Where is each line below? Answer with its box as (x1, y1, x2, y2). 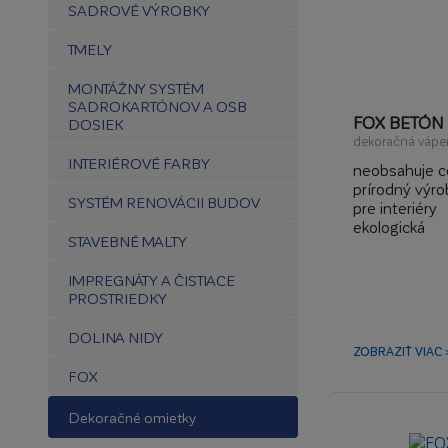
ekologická (352, 217, 425, 236)
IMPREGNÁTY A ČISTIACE (68, 271, 235, 289)
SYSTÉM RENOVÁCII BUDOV (68, 193, 260, 211)
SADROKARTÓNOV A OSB (68, 97, 247, 115)
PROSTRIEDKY (68, 289, 167, 307)
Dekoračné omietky (68, 408, 196, 426)
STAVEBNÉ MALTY (68, 232, 187, 250)
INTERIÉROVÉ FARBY (68, 154, 210, 172)
